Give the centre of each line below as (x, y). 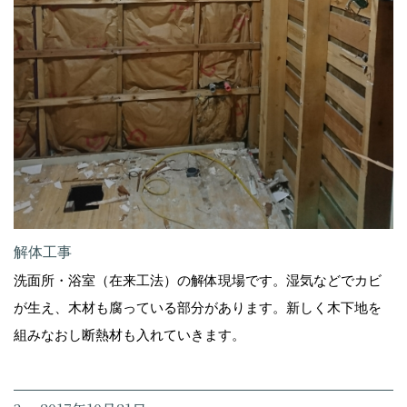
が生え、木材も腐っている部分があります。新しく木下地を (198, 307)
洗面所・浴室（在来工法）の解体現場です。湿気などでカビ (198, 280)
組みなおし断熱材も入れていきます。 (129, 334)
